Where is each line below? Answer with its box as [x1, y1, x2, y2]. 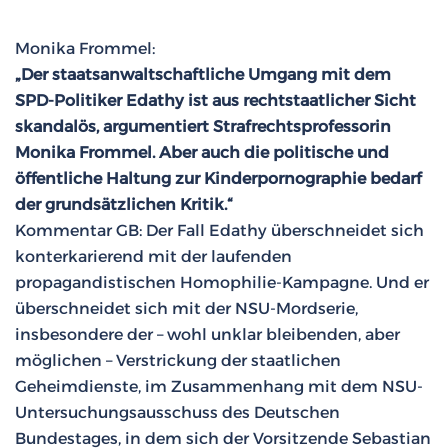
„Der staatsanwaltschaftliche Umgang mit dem [15, 65, 391, 84]
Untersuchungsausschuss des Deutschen [15, 403, 340, 422]
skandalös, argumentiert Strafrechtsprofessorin [15, 117, 391, 136]
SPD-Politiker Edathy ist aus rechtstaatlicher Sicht [15, 91, 416, 110]
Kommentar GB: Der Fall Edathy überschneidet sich [15, 221, 424, 240]
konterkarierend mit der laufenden [15, 247, 292, 266]
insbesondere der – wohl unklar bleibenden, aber [15, 325, 400, 344]
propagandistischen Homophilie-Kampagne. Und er [15, 273, 429, 292]
